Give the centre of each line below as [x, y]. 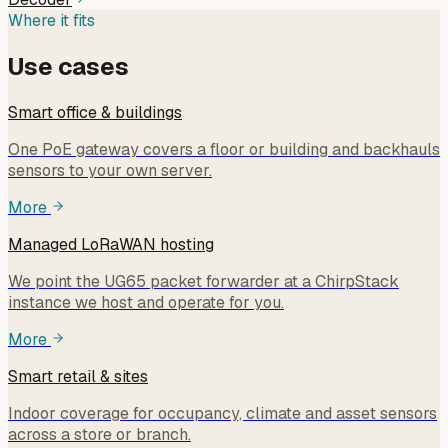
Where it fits [51, 21]
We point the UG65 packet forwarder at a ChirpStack [203, 281]
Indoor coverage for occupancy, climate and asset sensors [222, 413]
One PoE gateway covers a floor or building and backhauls [224, 149]
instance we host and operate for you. [146, 302]
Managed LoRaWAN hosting [111, 244]
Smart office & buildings [95, 112]
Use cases [68, 67]
